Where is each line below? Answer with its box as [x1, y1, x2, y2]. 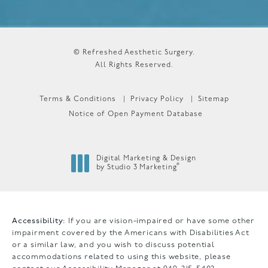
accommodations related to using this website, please [12, 252, 231, 261]
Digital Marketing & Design [96, 154, 196, 162]
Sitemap [197, 95, 229, 103]
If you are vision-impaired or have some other [66, 217, 255, 225]
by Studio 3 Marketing [96, 163, 177, 171]
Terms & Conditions [39, 95, 116, 103]
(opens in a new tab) [95, 172, 172, 179]
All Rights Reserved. [95, 61, 173, 69]
